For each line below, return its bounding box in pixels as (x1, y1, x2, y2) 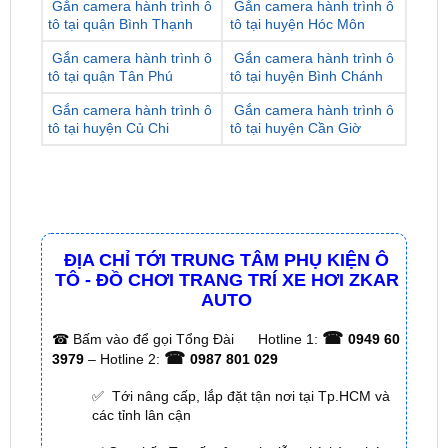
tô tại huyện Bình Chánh (229, 147, 383, 164)
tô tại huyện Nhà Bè (229, 43, 355, 60)
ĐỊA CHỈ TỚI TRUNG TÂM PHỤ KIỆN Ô (64, 329, 389, 350)
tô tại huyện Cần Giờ (229, 199, 361, 216)
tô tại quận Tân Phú (47, 147, 173, 164)
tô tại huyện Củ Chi (47, 199, 169, 216)
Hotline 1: (257, 410, 322, 427)
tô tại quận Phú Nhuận (47, 43, 190, 60)
